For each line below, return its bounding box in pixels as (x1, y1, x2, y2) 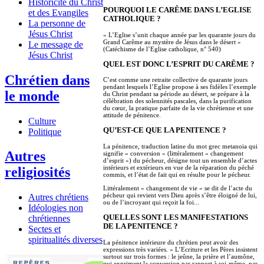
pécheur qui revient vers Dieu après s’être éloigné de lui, (103, 192, 257, 199)
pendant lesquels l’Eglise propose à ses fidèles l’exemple (103, 83, 256, 91)
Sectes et (28, 224, 61, 235)
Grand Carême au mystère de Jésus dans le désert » (103, 38, 241, 45)
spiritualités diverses (28, 235, 103, 245)
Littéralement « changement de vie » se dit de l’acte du (103, 184, 252, 192)
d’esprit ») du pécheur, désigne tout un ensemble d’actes (103, 157, 257, 164)
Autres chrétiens (28, 192, 88, 203)
